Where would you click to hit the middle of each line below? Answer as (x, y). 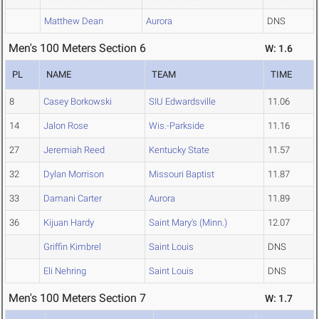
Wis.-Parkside (177, 126)
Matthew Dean (74, 21)
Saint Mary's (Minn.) (188, 223)
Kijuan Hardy (69, 223)
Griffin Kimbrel (72, 247)
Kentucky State (179, 150)
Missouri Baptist (182, 174)
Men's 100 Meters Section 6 (77, 48)
